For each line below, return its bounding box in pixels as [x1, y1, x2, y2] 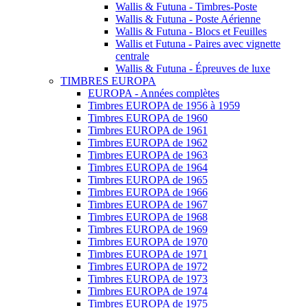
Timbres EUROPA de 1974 [88, 285, 208, 298]
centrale [115, 50, 149, 63]
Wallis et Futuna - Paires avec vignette [115, 38, 280, 50]
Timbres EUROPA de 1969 [88, 223, 208, 236]
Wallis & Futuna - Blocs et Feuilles [115, 25, 267, 38]
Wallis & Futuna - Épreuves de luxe [115, 63, 270, 75]
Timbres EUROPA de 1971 [88, 248, 208, 261]
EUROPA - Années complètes [88, 87, 219, 100]
